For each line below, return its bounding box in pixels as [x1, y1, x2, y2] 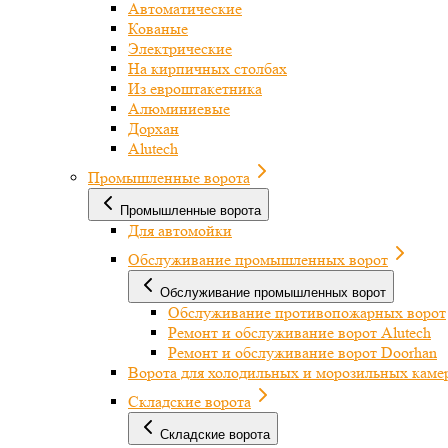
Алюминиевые [128, 99, 230, 118]
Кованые [128, 19, 188, 38]
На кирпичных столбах [128, 59, 287, 78]
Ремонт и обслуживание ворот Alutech [168, 323, 431, 342]
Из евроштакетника [128, 79, 262, 98]
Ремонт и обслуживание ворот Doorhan [168, 343, 437, 362]
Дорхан [128, 119, 179, 138]
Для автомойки [128, 221, 232, 240]
